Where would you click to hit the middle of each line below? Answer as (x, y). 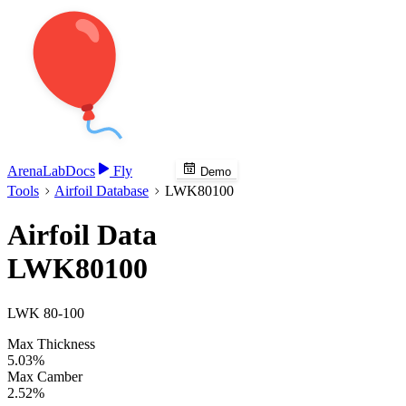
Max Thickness (51, 343)
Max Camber (45, 376)
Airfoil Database (101, 191)
